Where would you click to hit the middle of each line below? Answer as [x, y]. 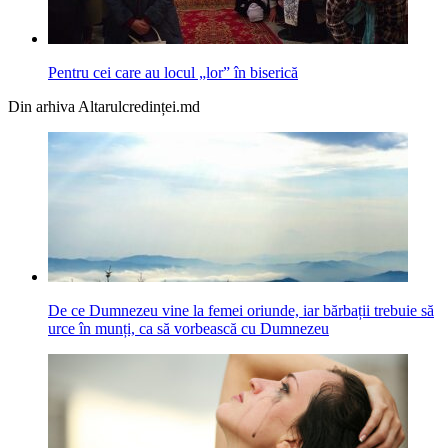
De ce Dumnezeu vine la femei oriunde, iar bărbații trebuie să [241, 310]
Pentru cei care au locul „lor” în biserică [173, 72]
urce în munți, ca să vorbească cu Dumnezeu [188, 328]
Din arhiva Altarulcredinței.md [104, 106]
